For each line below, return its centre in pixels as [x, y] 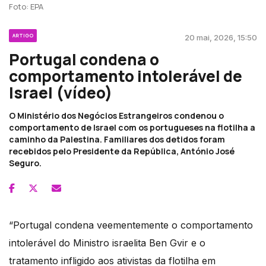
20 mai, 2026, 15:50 [221, 37]
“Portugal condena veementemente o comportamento [131, 225]
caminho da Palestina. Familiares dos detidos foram [117, 139]
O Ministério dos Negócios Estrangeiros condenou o [116, 115]
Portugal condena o [84, 59]
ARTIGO [23, 35]
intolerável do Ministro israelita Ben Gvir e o [107, 243]
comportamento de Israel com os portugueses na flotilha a [132, 127]
